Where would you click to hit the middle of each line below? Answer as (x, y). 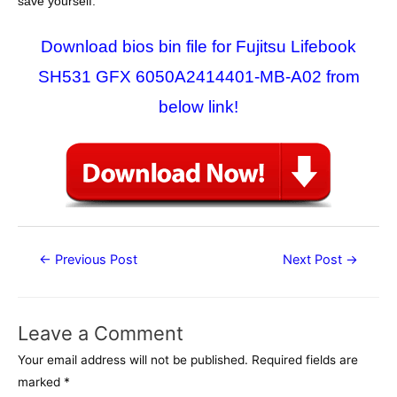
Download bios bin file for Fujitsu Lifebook (198, 47)
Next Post (315, 260)
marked (41, 381)
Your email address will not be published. (133, 359)
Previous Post (94, 260)
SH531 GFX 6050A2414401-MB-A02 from (198, 77)
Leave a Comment (101, 333)
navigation (47, 277)
